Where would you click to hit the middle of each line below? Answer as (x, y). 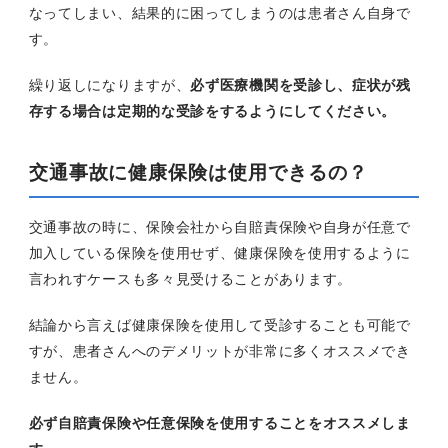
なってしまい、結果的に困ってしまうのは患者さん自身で (219, 13)
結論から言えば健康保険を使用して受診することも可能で (219, 325)
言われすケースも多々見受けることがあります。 (190, 279)
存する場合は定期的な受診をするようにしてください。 (212, 111)
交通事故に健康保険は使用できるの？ (198, 173)
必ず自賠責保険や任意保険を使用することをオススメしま (219, 423)
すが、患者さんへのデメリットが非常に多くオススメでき (219, 351)
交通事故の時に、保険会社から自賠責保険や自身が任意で (219, 227)
